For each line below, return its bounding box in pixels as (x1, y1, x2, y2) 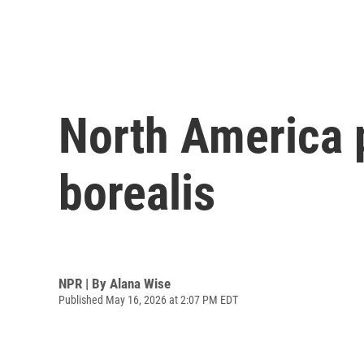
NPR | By (58, 275, 110, 292)
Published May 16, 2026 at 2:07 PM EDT (58, 292, 238, 306)
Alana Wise (110, 275, 171, 292)
